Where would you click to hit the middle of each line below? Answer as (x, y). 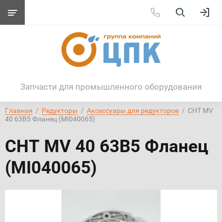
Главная (19, 111)
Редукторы (60, 111)
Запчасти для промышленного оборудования (111, 87)
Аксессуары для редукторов (133, 111)
